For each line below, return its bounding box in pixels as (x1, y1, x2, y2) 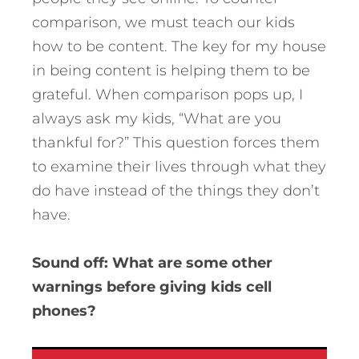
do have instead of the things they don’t (32, 181, 320, 200)
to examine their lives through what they (32, 157, 326, 175)
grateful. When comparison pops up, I (32, 85, 303, 103)
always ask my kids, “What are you (32, 109, 281, 127)
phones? (32, 301, 96, 320)
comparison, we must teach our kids (32, 13, 295, 31)
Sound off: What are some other (32, 253, 272, 272)
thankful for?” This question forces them (32, 133, 320, 151)
